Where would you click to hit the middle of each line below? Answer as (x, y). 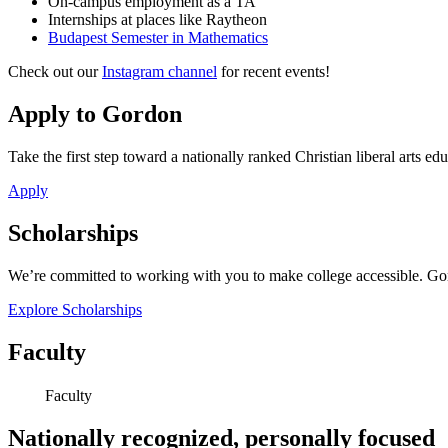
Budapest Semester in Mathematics (158, 38)
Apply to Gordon (95, 114)
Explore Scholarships (75, 309)
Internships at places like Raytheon (157, 20)
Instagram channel (159, 72)
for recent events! (273, 72)
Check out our (55, 72)
